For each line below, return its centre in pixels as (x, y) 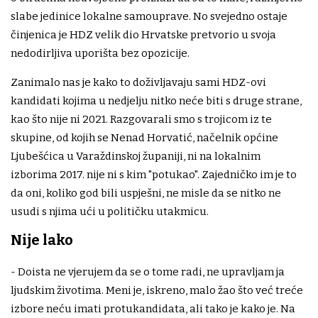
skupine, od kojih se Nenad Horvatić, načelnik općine (144, 138)
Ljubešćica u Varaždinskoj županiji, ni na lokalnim (136, 157)
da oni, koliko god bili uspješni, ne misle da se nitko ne (146, 193)
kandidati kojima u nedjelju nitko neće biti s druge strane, (156, 101)
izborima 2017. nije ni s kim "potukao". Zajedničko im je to (154, 175)
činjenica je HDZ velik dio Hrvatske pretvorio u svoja (143, 35)
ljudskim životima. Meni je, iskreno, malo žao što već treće (157, 291)
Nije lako (42, 240)
